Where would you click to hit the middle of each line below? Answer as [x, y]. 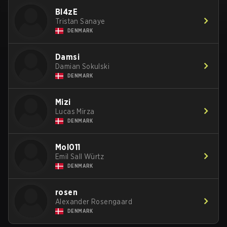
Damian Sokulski [82, 66]
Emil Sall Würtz [80, 157]
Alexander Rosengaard [94, 202]
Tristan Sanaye [80, 21]
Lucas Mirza [75, 111]
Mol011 [68, 147]
